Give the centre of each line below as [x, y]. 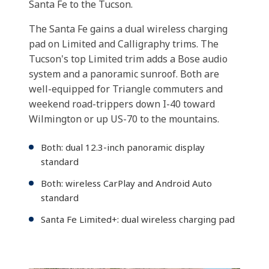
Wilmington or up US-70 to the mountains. [124, 119]
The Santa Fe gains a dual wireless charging [128, 29]
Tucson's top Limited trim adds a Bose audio [128, 59]
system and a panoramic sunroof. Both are [124, 74]
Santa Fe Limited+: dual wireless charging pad [138, 219]
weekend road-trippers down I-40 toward [122, 104]
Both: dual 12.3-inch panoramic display [123, 147]
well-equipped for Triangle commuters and [126, 89]
